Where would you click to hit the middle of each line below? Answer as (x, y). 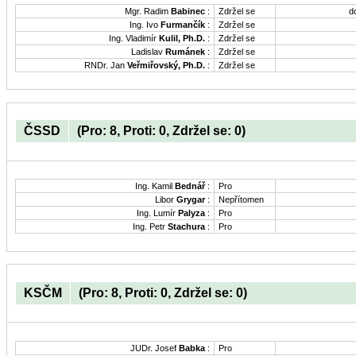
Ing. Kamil (155, 186)
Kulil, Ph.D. (182, 38)
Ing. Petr (150, 227)
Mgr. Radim (148, 11)
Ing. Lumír (157, 213)
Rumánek (185, 51)
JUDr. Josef (155, 348)
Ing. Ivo (145, 24)
